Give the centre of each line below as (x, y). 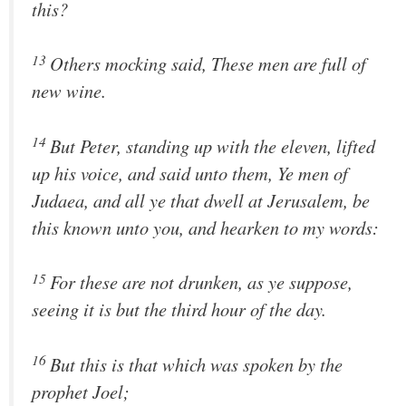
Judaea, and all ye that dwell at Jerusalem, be (201, 200)
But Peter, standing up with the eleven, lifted (213, 145)
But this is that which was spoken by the (196, 364)
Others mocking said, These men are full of (208, 64)
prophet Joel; (81, 391)
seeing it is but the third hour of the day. (179, 309)
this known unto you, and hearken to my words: (205, 227)
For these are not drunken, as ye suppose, (201, 282)
